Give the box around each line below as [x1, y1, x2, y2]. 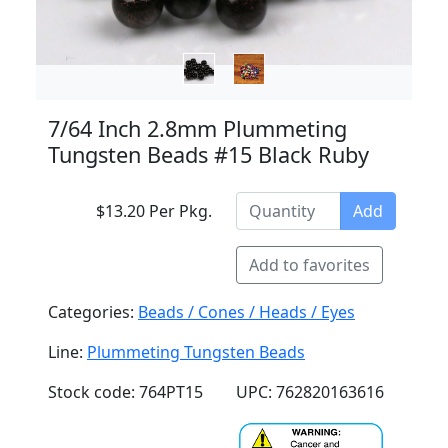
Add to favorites [249, 254, 370, 276]
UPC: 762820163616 [236, 381, 384, 403]
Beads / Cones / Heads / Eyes [138, 301, 355, 323]
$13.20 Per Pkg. [96, 200, 212, 222]
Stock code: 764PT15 [48, 381, 203, 403]
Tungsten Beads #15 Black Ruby [48, 140, 369, 169]
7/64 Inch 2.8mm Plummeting [48, 114, 347, 143]
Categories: [48, 301, 138, 323]
